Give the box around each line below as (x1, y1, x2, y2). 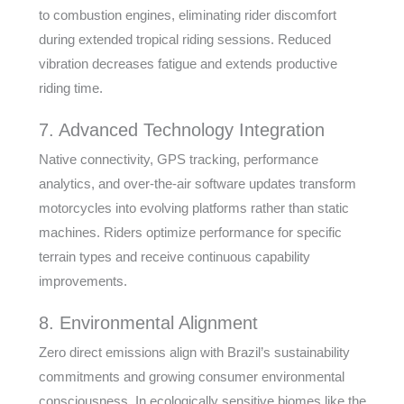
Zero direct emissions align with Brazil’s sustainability (38, 344, 350, 360)
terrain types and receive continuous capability (38, 249, 310, 264)
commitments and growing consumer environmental (38, 369, 344, 384)
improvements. (38, 273, 127, 289)
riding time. (38, 80, 103, 96)
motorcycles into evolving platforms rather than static (38, 200, 349, 216)
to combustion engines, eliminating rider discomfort (38, 7, 336, 23)
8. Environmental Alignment (38, 313, 258, 333)
